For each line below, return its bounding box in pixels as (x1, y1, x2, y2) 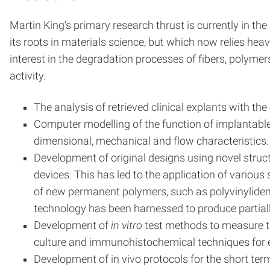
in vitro (111, 219, 142, 231)
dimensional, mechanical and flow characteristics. (34, 134, 269, 147)
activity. (10, 69, 46, 82)
